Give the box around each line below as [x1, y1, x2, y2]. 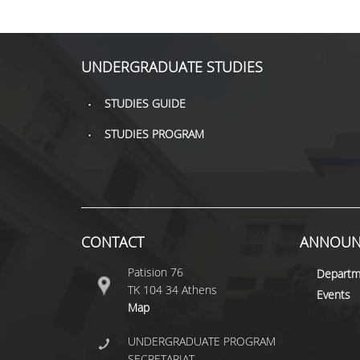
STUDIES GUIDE [104, 96, 186, 111]
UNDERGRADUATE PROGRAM [127, 333, 276, 349]
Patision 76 [127, 264, 183, 280]
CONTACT [80, 232, 144, 252]
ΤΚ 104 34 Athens [127, 282, 217, 297]
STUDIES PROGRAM [104, 126, 204, 141]
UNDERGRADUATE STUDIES [80, 57, 263, 76]
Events [316, 287, 350, 302]
